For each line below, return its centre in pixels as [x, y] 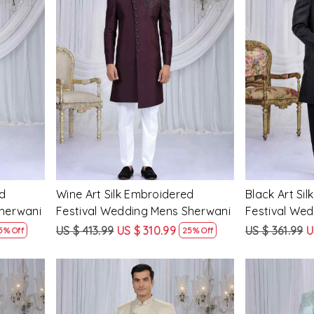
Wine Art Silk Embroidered [125, 194]
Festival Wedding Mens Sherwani [144, 211]
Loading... [156, 68]
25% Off [198, 230]
